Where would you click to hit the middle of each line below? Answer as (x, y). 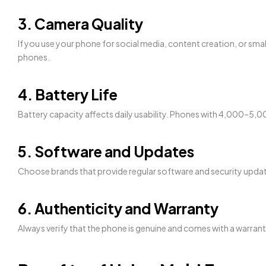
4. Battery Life (68, 94)
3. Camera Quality (80, 24)
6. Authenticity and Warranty (118, 208)
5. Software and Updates (106, 151)
